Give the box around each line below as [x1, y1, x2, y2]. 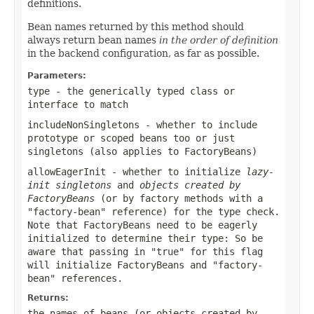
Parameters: [27, 70, 86, 81]
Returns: [27, 292, 69, 303]
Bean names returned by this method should [27, 20, 244, 32]
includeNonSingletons [27, 118, 139, 130]
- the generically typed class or [50, 85, 235, 97]
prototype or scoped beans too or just [27, 132, 235, 144]
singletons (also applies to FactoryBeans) [27, 145, 257, 157]
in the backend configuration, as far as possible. [27, 47, 259, 59]
